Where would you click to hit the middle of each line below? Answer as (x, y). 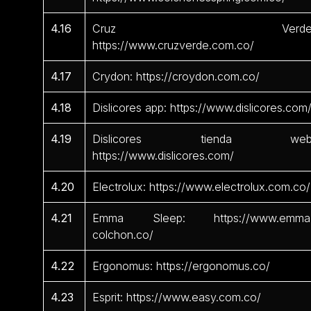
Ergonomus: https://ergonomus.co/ (182, 266)
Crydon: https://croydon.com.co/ (176, 76)
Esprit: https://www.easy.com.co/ (177, 297)
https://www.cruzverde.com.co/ (174, 45)
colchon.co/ (123, 234)
